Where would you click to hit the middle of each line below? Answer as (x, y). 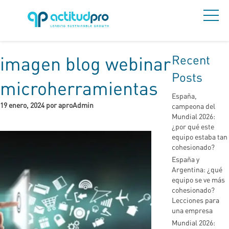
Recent (191, 60)
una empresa (192, 210)
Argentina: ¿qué (197, 169)
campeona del (193, 106)
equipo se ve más (198, 180)
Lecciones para (196, 200)
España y (186, 159)
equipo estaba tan (200, 137)
